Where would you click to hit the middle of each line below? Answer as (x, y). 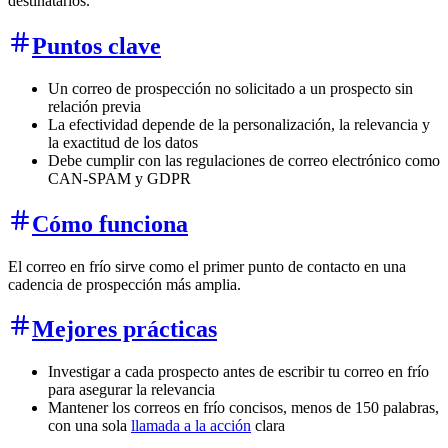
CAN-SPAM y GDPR (119, 178)
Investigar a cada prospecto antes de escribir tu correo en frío (238, 372)
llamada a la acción (191, 426)
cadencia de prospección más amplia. (124, 284)
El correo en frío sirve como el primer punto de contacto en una (207, 266)
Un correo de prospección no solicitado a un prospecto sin (230, 88)
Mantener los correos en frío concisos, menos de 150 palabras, (243, 408)
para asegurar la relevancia (131, 390)
